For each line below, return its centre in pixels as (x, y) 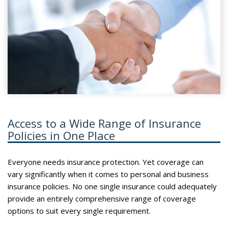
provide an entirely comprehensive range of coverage (102, 198)
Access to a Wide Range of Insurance (104, 123)
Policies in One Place (61, 135)
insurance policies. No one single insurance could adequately (112, 186)
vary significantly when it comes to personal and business (108, 174)
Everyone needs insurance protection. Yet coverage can (106, 162)
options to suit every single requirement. (79, 210)
